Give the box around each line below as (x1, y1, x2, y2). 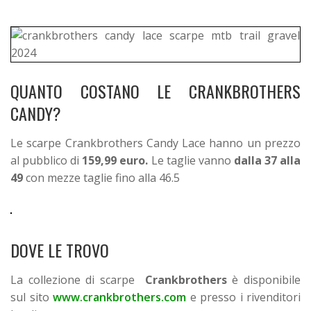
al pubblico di (10, 152, 83, 168)
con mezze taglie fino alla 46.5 (26, 169, 180, 185)
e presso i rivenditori (186, 289, 301, 305)
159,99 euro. (82, 152, 151, 168)
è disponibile (232, 271, 301, 287)
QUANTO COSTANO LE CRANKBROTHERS (10, 78, 301, 103)
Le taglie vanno (151, 152, 234, 168)
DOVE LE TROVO (10, 237, 109, 262)
